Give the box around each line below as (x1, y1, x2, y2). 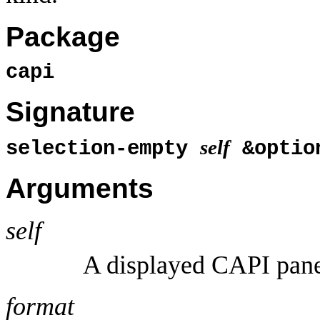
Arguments (6, 173, 154, 204)
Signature (6, 96, 135, 128)
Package (6, 21, 120, 53)
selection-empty (6, 136, 200, 161)
